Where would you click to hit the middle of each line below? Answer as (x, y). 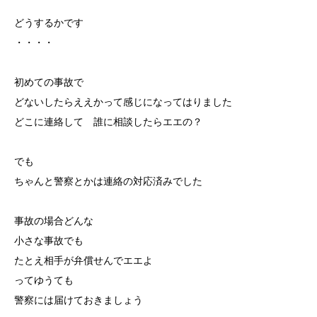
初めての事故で (49, 82)
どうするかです (49, 23)
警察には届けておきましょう (79, 300)
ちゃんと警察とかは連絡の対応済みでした (108, 181)
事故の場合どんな (54, 221)
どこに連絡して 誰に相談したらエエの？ (108, 122)
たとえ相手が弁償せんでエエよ (83, 260)
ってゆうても (44, 280)
